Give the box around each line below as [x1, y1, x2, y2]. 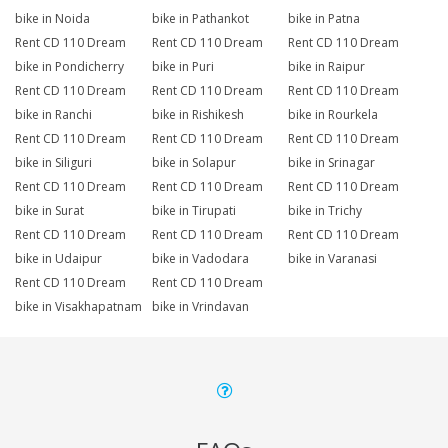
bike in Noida [15, 10, 90, 28]
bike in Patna [288, 10, 361, 28]
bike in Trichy [288, 202, 363, 220]
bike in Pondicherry [15, 58, 124, 76]
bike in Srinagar [288, 154, 376, 172]
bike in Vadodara [151, 250, 249, 268]
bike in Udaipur [15, 250, 102, 268]
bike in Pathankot [151, 10, 249, 28]
